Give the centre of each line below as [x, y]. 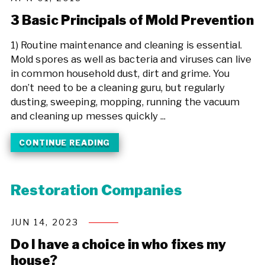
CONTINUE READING [65, 142]
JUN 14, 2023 [45, 223]
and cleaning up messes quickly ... [88, 116]
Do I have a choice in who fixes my [118, 244]
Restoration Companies [96, 190]
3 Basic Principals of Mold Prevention [132, 20]
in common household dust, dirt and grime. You [120, 74]
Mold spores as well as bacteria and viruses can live [131, 59]
